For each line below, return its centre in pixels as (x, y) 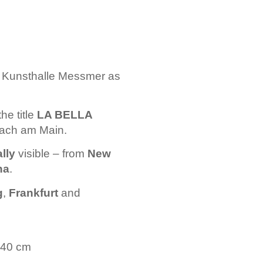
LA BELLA (65, 114)
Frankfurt (33, 193)
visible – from (51, 154)
